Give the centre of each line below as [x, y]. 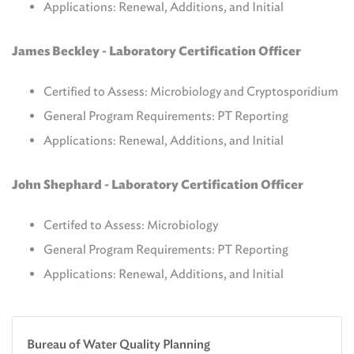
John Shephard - [62, 185]
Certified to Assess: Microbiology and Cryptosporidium [191, 91]
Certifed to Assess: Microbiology [131, 225]
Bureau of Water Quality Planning [119, 344]
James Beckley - [60, 51]
